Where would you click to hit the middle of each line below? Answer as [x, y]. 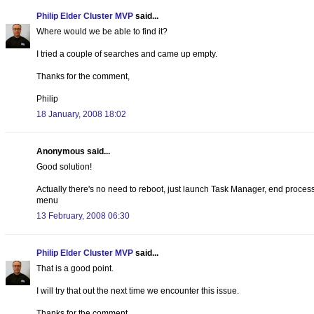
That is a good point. [75, 268]
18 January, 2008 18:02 [81, 114]
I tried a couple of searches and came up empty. [127, 54]
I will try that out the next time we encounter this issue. [138, 291]
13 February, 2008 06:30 [83, 216]
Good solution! [64, 166]
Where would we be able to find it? [102, 31]
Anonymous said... [73, 151]
